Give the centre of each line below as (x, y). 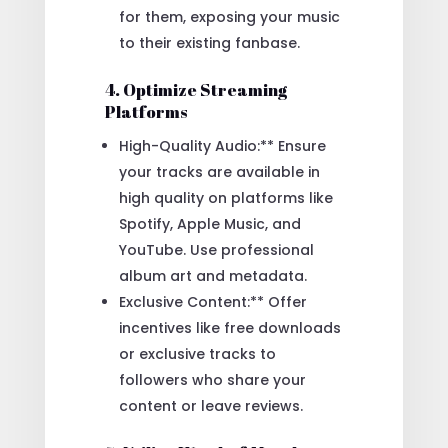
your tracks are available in (219, 171)
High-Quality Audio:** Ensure (222, 145)
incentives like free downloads (229, 327)
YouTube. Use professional (216, 249)
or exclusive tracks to (197, 353)
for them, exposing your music (229, 16)
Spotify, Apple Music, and (209, 223)
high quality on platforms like (225, 197)
